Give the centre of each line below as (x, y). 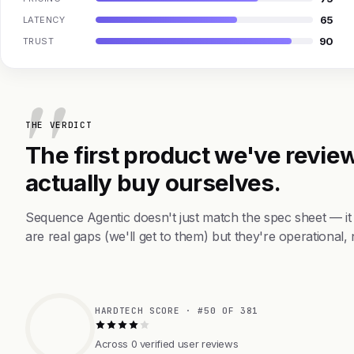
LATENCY (44, 19)
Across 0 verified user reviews (167, 343)
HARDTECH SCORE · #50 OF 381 (177, 310)
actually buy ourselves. (153, 182)
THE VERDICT (59, 124)
